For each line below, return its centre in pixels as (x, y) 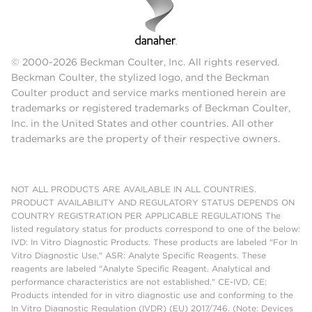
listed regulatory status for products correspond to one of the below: (156, 229)
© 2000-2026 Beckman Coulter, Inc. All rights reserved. (145, 62)
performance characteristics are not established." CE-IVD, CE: (139, 282)
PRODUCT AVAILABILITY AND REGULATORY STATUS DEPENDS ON (153, 203)
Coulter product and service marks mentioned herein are (148, 93)
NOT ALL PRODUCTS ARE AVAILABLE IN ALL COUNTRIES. (134, 189)
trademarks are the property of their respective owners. (146, 139)
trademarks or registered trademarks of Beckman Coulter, (151, 108)
